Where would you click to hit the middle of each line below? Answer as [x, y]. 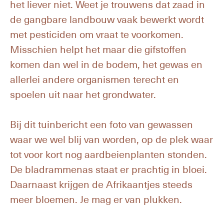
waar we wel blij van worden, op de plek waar [111, 139]
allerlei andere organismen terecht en [94, 79]
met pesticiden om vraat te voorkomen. [97, 34]
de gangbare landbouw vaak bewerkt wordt [107, 19]
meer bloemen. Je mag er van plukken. [96, 199]
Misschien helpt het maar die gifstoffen [98, 49]
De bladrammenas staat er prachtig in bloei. [108, 169]
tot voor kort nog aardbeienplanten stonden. [108, 154]
